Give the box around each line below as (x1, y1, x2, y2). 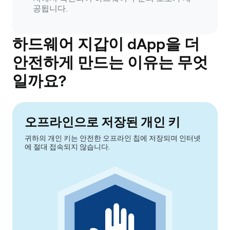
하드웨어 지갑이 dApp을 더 (12, 34, 200, 53)
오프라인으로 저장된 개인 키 (25, 114, 180, 130)
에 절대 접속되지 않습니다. (25, 143, 110, 151)
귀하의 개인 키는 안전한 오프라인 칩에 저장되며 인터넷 (25, 134, 201, 143)
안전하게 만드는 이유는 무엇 (12, 53, 208, 72)
